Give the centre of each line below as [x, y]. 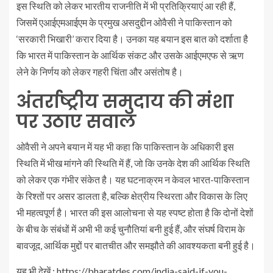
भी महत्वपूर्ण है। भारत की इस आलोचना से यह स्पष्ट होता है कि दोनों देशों [135, 212]
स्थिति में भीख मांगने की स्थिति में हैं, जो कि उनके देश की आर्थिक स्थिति [133, 163]
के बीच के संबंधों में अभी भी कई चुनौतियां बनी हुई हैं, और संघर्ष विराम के [131, 229]
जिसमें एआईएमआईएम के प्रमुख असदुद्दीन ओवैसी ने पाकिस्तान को [124, 22]
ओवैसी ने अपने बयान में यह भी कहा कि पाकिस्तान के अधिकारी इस [125, 146]
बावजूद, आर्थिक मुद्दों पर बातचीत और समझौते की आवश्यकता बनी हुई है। [136, 245]
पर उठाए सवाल [76, 122]
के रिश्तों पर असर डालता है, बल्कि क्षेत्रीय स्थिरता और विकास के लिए [132, 196]
